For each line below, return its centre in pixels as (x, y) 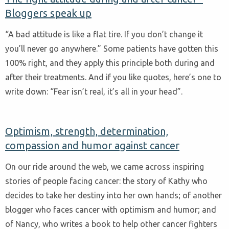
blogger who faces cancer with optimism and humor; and (111, 209)
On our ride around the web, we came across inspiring (105, 166)
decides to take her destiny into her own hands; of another (113, 195)
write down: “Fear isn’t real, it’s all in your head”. (94, 91)
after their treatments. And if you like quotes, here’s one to (113, 77)
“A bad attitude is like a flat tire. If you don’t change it (104, 34)
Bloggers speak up (48, 13)
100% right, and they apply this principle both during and (110, 63)
